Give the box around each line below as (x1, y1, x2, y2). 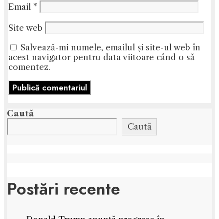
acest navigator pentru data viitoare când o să (8, 52, 195, 62)
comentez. (8, 62, 50, 72)
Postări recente (7, 176, 120, 201)
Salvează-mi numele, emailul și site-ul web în (21, 43, 200, 52)
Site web (8, 23, 43, 33)
